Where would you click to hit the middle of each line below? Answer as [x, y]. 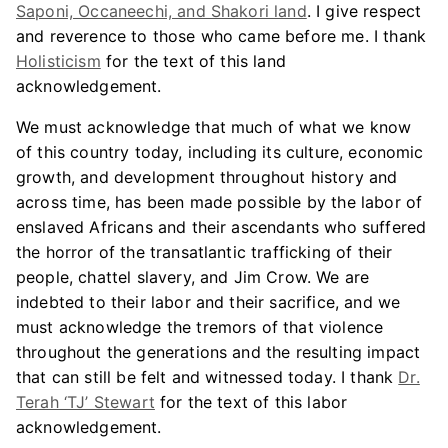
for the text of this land [193, 61]
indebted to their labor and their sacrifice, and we [208, 302]
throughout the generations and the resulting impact [218, 352]
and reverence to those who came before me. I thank [221, 36]
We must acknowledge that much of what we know [214, 127]
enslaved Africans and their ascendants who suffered [221, 227]
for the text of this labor [251, 402]
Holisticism [58, 61]
